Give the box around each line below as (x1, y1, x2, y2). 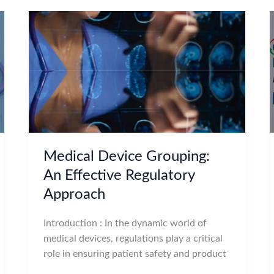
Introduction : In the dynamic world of (43, 218, 207, 228)
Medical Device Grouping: (43, 149, 210, 164)
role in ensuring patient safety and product (43, 248, 227, 259)
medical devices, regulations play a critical (43, 233, 223, 243)
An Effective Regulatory (43, 168, 195, 183)
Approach (43, 187, 106, 202)
